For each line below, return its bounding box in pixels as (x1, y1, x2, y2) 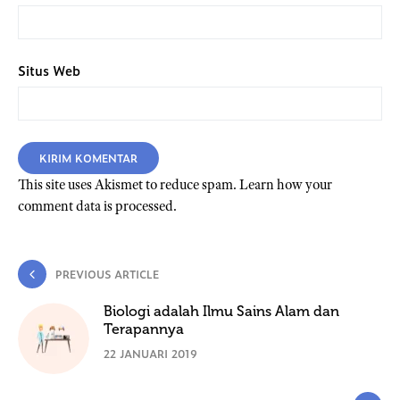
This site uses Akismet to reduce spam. (18, 176, 239, 195)
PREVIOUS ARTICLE (55, 266, 159, 283)
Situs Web (18, 61, 80, 80)
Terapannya (104, 321, 184, 338)
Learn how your (239, 176, 332, 195)
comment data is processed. (18, 197, 177, 216)
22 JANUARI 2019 (104, 346, 197, 362)
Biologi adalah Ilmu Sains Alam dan (104, 303, 339, 321)
